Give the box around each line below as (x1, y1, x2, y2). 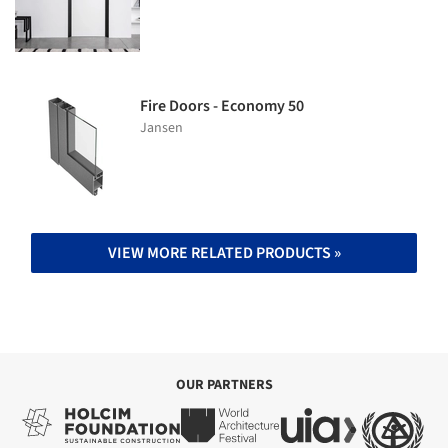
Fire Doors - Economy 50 (140, 94, 304, 117)
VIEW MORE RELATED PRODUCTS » (107, 241, 341, 264)
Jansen (140, 117, 183, 138)
